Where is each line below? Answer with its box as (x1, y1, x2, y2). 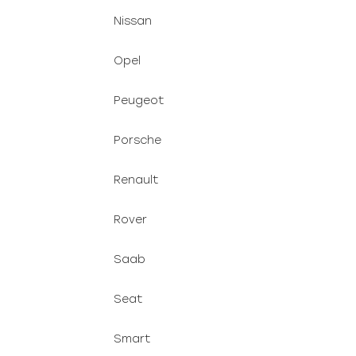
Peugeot (114, 94, 164, 107)
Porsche (114, 133, 161, 147)
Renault (114, 173, 158, 187)
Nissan (114, 14, 152, 28)
